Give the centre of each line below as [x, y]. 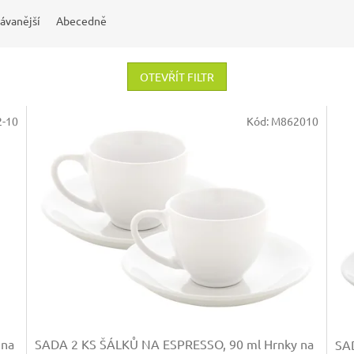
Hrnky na [289, 343]
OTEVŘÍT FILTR [177, 77]
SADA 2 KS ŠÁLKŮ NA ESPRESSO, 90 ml [150, 343]
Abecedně [81, 21]
